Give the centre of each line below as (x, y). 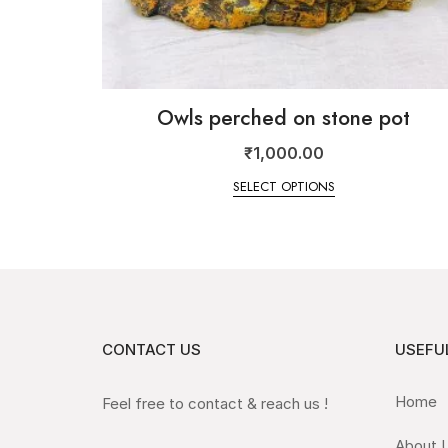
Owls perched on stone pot (284, 117)
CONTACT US (151, 350)
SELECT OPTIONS (283, 187)
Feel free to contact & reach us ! (215, 404)
